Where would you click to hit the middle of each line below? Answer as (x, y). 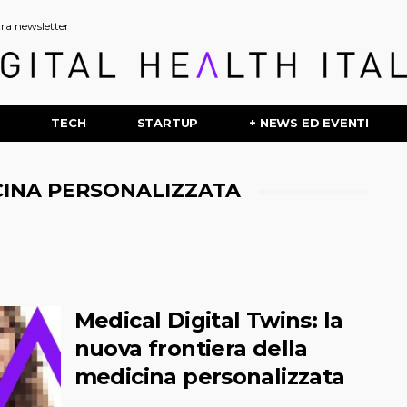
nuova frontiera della (191, 348)
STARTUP (168, 123)
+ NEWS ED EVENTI (309, 123)
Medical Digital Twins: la (208, 320)
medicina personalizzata (209, 377)
